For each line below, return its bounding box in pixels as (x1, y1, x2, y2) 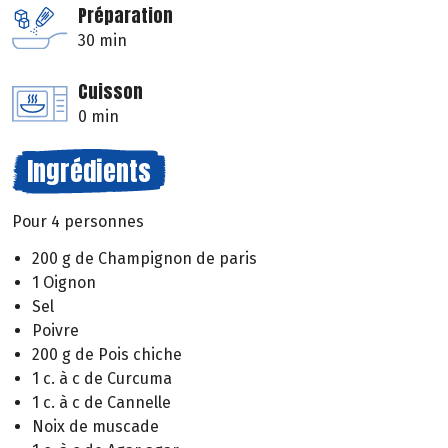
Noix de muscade (32, 417, 159, 437)
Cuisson (78, 78, 143, 106)
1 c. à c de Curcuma (32, 369, 172, 389)
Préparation (78, 2, 173, 30)
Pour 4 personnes (12, 212, 144, 232)
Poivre (32, 321, 79, 341)
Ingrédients (27, 151, 151, 192)
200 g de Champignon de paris (32, 249, 257, 269)
